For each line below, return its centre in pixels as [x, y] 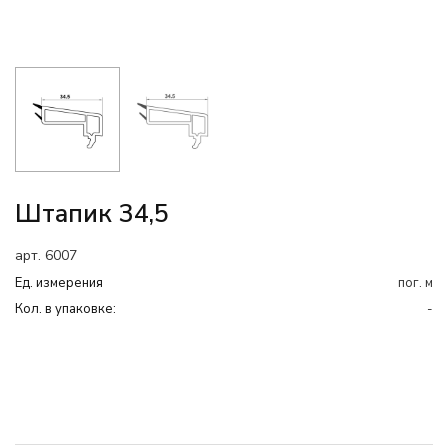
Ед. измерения [59, 283]
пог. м [415, 283]
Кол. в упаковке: [65, 309]
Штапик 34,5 [92, 214]
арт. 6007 [46, 255]
